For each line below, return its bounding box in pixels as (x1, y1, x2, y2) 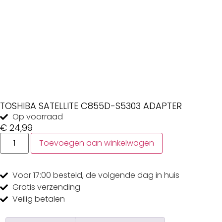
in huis (154, 169, 179, 181)
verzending (37, 181, 80, 193)
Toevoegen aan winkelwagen (39, 137, 155, 149)
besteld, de (53, 169, 98, 181)
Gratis (12, 181, 37, 193)
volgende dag (98, 169, 154, 181)
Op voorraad (12, 111, 63, 122)
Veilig (12, 193, 33, 205)
